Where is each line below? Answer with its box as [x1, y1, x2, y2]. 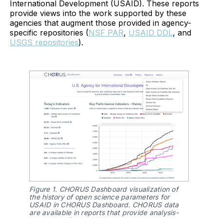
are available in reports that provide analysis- [29, 208, 179, 217]
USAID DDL [128, 27, 173, 37]
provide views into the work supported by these [10, 8, 186, 18]
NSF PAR [89, 27, 124, 37]
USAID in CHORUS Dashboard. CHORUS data [29, 200, 179, 209]
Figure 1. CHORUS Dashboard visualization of [29, 184, 178, 193]
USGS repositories [10, 37, 78, 47]
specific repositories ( [10, 27, 89, 37]
